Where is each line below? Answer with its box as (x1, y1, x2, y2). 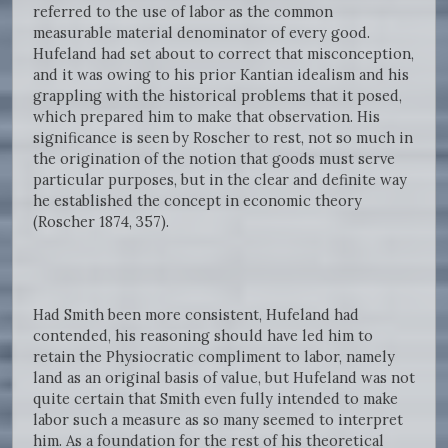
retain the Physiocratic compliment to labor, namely (33, 347, 395, 367)
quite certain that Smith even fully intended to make (33, 389, 398, 409)
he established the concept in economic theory (33, 191, 362, 211)
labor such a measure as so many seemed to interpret (33, 410, 403, 430)
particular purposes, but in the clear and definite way (33, 170, 407, 190)
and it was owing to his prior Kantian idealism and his (33, 65, 409, 85)
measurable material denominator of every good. (33, 23, 370, 43)
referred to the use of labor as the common (33, 2, 333, 22)
